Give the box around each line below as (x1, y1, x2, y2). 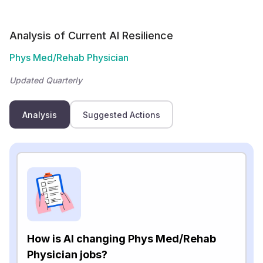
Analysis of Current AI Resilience (9, 29, 173, 42)
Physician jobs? (27, 248, 107, 261)
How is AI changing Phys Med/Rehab (27, 232, 216, 245)
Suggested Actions (83, 109, 160, 120)
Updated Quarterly (9, 75, 82, 85)
